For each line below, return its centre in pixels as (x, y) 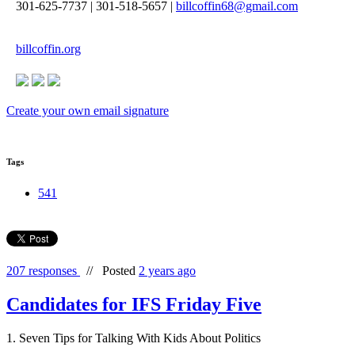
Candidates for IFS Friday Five (134, 304)
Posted (120, 271)
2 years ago (167, 271)
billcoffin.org (48, 49)
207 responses (43, 271)
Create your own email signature (88, 111)
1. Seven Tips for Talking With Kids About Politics (134, 338)
